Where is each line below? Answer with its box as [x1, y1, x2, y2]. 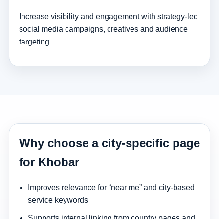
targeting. [19, 38, 51, 46]
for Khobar [19, 155, 79, 169]
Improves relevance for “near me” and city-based [27, 183, 195, 192]
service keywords [27, 196, 88, 204]
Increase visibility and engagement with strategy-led [19, 12, 198, 21]
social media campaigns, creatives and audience [19, 25, 188, 34]
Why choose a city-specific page [19, 136, 200, 150]
